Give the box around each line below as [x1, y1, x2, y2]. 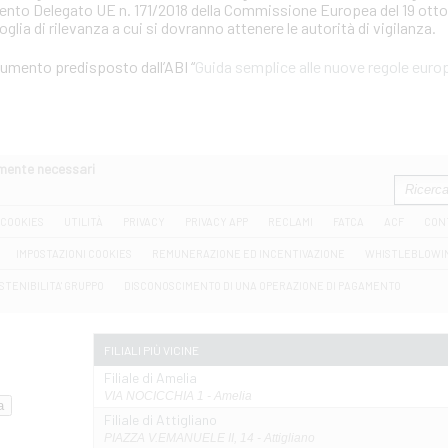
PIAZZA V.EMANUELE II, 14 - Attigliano [104, 431, 315, 445]
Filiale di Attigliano [104, 411, 217, 428]
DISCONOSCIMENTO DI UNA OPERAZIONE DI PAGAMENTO [124, 279, 401, 292]
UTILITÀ [64, 215, 103, 228]
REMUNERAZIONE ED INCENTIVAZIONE [152, 247, 345, 260]
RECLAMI [268, 215, 313, 228]
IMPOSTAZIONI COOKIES [16, 247, 132, 260]
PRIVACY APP [185, 215, 248, 228]
